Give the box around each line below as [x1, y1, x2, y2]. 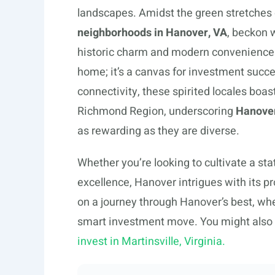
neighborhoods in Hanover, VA [77, 24, 227, 41]
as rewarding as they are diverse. [77, 122, 239, 139]
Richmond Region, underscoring [77, 103, 236, 120]
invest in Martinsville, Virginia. [77, 233, 225, 250]
